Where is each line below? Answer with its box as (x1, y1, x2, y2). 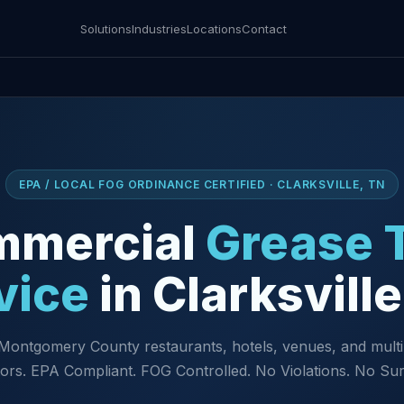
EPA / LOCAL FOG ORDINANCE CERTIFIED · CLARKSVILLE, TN (18, 178, 386, 191)
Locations (187, 21, 242, 36)
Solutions (80, 21, 132, 36)
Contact (242, 21, 287, 36)
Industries (132, 21, 187, 36)
